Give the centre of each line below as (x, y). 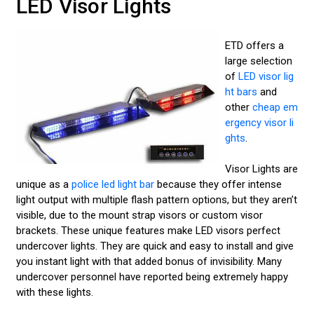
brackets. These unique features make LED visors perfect (148, 231)
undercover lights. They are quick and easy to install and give (155, 246)
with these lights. (56, 293)
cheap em (275, 107)
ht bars (241, 91)
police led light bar (112, 185)
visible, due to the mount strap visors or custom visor (139, 216)
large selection (258, 61)
